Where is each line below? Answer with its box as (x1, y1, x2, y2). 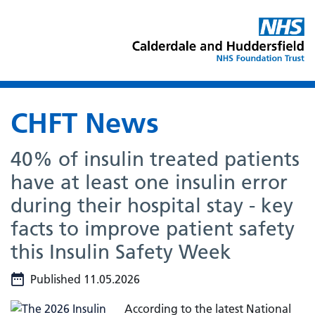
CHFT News (11, 105, 159, 140)
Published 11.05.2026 (30, 272, 140, 286)
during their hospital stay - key (11, 193, 293, 217)
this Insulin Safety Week (11, 240, 231, 264)
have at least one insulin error (11, 170, 288, 194)
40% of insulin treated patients (11, 147, 300, 171)
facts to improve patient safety (11, 217, 295, 240)
